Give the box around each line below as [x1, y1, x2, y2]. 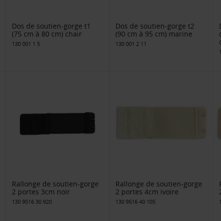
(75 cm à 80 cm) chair [12, 29, 82, 39]
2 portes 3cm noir [12, 186, 71, 196]
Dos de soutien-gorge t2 [115, 21, 194, 31]
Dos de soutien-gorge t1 [12, 21, 91, 31]
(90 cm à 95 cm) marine [115, 29, 192, 39]
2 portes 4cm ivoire [115, 186, 179, 196]
